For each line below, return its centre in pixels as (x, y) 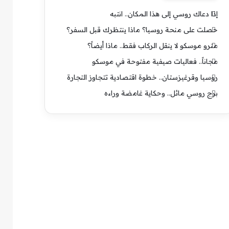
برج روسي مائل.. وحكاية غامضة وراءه (161, 93)
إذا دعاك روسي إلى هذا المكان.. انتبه (164, 14)
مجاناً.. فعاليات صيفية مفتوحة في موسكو (155, 61)
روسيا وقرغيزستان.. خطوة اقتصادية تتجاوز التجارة (142, 77)
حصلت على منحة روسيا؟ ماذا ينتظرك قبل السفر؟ (142, 29)
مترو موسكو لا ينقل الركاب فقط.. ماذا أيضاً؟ (152, 45)
